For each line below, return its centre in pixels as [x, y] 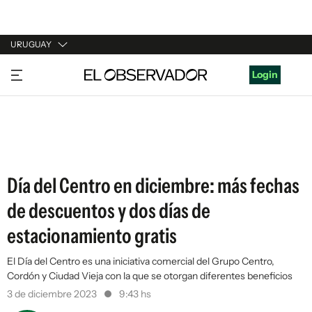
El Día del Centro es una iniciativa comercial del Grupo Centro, [141, 261]
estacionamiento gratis [92, 236]
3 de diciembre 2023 [53, 294]
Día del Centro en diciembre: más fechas [153, 186]
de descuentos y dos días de [109, 211]
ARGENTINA [39, 97]
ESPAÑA [30, 123]
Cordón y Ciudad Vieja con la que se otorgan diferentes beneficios [150, 276]
